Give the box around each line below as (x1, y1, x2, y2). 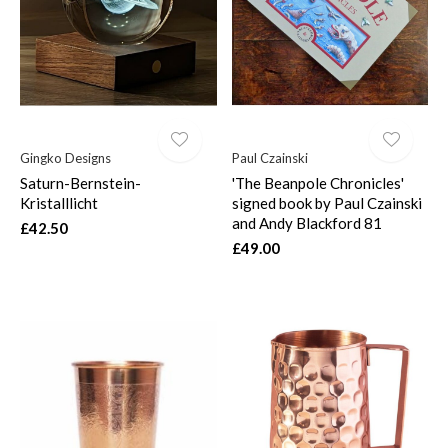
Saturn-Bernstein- (20, 174, 141, 193)
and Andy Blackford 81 (231, 214, 382, 233)
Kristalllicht (20, 194, 98, 213)
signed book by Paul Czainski (231, 194, 422, 213)
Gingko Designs (20, 150, 111, 167)
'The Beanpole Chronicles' (231, 174, 404, 193)
